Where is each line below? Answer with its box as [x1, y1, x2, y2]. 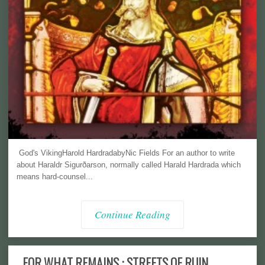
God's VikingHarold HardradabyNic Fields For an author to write [17, 148, 235, 158]
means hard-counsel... [17, 172, 93, 182]
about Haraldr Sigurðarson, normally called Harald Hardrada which [17, 160, 241, 170]
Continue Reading [95, 208, 170, 222]
